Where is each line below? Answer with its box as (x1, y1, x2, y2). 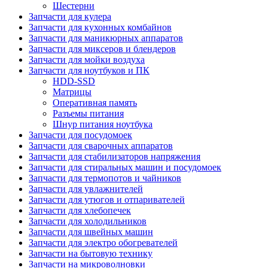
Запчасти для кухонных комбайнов (29, 22, 172, 32)
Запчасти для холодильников (29, 215, 147, 226)
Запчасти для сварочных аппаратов (29, 140, 173, 151)
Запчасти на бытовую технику (29, 248, 153, 258)
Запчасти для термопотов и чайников (29, 172, 181, 183)
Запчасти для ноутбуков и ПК (29, 65, 150, 75)
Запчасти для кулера (29, 11, 111, 22)
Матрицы (53, 86, 92, 97)
